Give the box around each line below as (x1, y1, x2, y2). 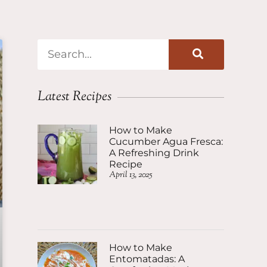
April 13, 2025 (109, 169, 152, 181)
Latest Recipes (38, 88, 111, 107)
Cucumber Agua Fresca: (109, 136, 223, 147)
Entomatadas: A (109, 253, 185, 265)
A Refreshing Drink (109, 147, 199, 159)
